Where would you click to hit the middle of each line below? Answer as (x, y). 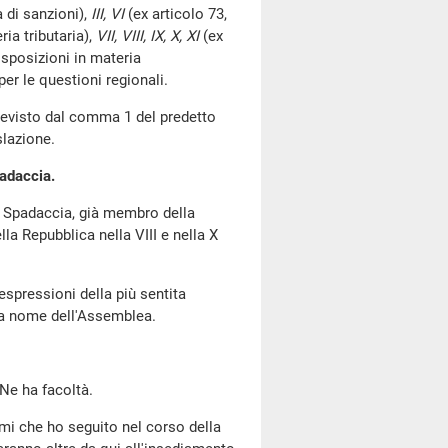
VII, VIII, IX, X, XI (149, 36)
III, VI (107, 14)
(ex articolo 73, (175, 14)
